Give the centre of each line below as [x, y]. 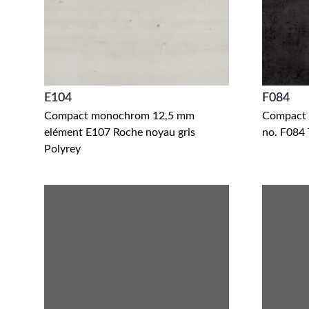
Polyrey [62, 149]
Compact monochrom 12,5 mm [119, 116]
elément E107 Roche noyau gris [120, 132]
